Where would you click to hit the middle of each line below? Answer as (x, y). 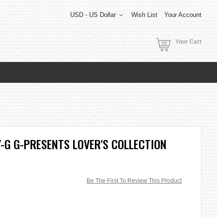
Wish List (144, 15)
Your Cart (188, 42)
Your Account (183, 15)
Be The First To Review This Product (134, 180)
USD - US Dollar (93, 15)
